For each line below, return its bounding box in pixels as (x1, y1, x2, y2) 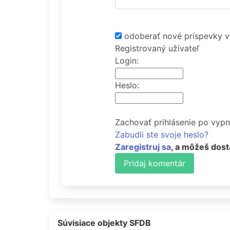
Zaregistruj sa (115, 142, 171, 152)
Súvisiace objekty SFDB (57, 218, 151, 228)
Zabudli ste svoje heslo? (115, 129, 208, 140)
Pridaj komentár (124, 158, 185, 168)
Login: (115, 55, 139, 66)
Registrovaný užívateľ (115, 43, 199, 53)
